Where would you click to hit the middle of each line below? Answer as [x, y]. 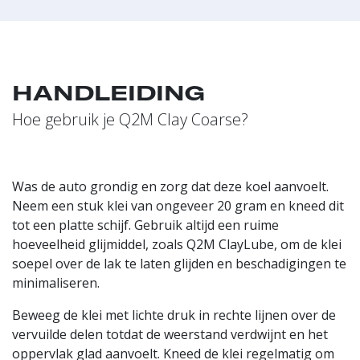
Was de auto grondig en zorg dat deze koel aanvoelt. [170, 186]
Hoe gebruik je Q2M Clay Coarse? [130, 119]
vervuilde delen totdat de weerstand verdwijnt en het [170, 334]
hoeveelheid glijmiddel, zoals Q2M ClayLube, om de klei [177, 244]
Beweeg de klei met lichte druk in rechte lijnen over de [174, 315]
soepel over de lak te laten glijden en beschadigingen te [179, 263]
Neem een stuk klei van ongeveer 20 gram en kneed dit [178, 205]
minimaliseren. [57, 282]
